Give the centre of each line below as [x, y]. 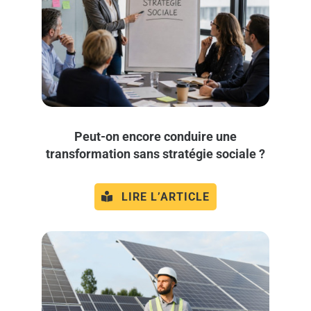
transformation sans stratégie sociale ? [155, 153]
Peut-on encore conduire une [155, 136]
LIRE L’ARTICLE [165, 196]
